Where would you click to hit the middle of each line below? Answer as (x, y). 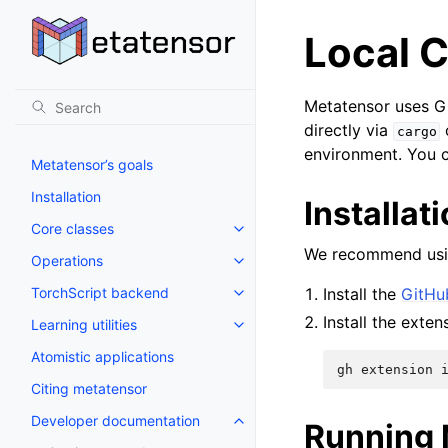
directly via (348, 130)
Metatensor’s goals (92, 164)
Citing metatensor (89, 388)
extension (397, 369)
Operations (67, 260)
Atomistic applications (102, 356)
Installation (66, 196)
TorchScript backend (100, 292)
